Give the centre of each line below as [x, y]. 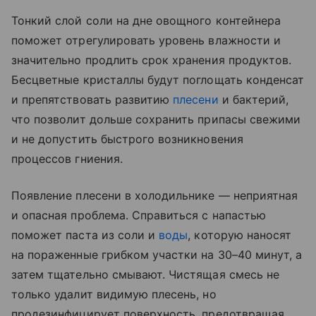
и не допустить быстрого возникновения [127, 139]
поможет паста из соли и [85, 235]
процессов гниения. [69, 158]
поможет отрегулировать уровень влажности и [146, 40]
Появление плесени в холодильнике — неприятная [155, 195]
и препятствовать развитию [92, 99]
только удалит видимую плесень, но [114, 294]
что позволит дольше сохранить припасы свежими [156, 119]
